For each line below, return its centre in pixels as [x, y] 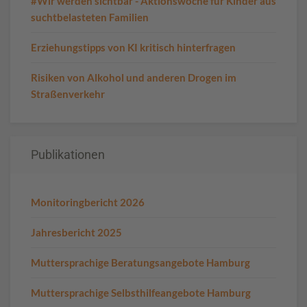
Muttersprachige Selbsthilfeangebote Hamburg [141, 293]
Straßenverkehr [68, 94]
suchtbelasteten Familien [90, 17]
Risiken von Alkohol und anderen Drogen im [134, 77]
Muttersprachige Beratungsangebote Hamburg [140, 262]
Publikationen [68, 155]
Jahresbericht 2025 [76, 232]
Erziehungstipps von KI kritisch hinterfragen [133, 47]
